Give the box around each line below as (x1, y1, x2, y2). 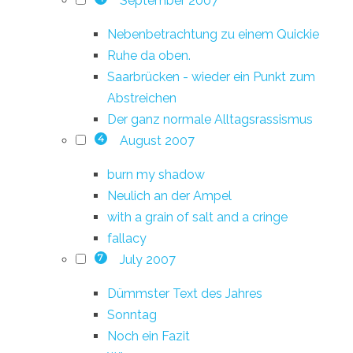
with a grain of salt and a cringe (107, 209, 288, 225)
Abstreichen (107, 90, 176, 106)
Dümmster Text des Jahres (107, 285, 262, 301)
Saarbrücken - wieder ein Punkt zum (107, 69, 315, 84)
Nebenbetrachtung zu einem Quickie (107, 26, 319, 42)
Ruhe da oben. (107, 47, 191, 63)
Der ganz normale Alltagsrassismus (107, 111, 313, 127)
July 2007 (119, 251, 176, 267)
